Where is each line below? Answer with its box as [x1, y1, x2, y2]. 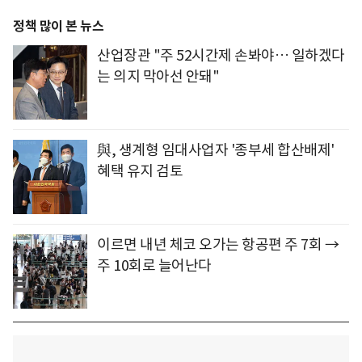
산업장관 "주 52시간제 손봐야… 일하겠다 [97, 45, 345, 65]
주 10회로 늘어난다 [97, 255, 212, 275]
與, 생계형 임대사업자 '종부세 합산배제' [97, 140, 335, 159]
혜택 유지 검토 [97, 161, 183, 180]
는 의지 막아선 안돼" [97, 66, 219, 86]
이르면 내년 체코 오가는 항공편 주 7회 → [97, 234, 339, 254]
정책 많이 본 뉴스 [13, 17, 103, 35]
